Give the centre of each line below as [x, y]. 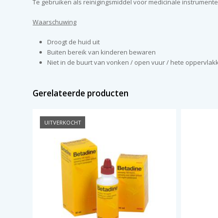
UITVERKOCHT [63, 122]
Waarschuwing [55, 22]
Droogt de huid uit [74, 42]
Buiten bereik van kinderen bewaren [102, 52]
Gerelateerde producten [81, 93]
